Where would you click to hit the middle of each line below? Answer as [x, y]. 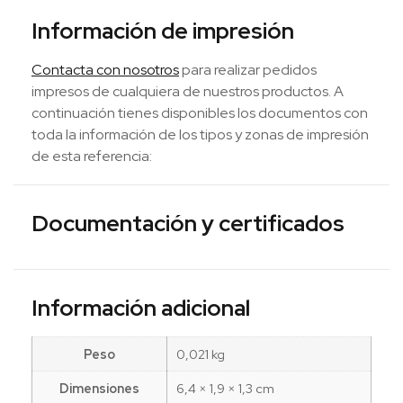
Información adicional [141, 308]
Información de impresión [163, 31]
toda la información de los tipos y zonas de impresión [200, 134]
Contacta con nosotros [105, 69]
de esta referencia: [92, 156]
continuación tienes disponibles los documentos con [200, 112]
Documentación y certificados [188, 223]
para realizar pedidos [248, 69]
